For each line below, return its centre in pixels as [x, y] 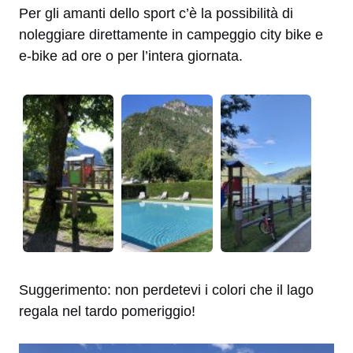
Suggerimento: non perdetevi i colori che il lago [166, 290]
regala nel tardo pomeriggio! [107, 311]
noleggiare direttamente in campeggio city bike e [171, 34]
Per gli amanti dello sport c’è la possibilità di [158, 13]
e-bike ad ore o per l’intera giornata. [131, 56]
